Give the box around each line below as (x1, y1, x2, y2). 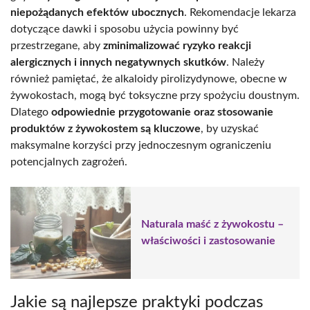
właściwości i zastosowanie (141, 235, 275, 247)
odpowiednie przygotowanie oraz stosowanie (51, 106, 273, 118)
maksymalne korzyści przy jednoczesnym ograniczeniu (10, 139, 271, 151)
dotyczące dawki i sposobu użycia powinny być (10, 23, 239, 35)
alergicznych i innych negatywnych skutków (10, 56, 226, 68)
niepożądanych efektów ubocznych (10, 6, 184, 18)
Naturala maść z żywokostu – (141, 219, 284, 230)
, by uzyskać (201, 122, 259, 134)
